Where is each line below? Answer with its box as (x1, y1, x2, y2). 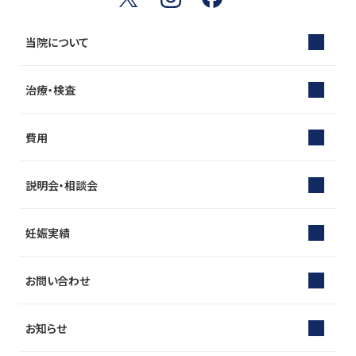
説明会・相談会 (25, 176, 98, 193)
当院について (25, 33, 89, 50)
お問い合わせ (25, 272, 90, 288)
